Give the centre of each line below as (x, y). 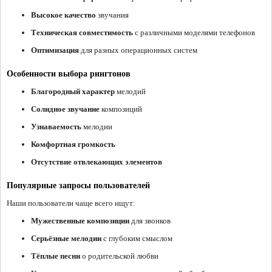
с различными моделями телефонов (194, 33)
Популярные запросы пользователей (78, 186)
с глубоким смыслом (137, 239)
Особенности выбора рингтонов (69, 74)
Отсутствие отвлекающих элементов (97, 162)
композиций (121, 109)
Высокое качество (63, 15)
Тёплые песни (56, 256)
